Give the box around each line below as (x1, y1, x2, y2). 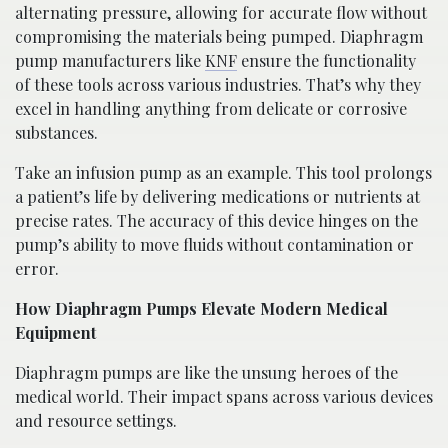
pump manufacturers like (15, 49, 205, 71)
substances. (15, 121, 98, 143)
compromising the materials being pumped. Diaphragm (15, 25, 423, 47)
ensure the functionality (237, 49, 416, 71)
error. (15, 257, 59, 279)
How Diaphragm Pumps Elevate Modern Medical (15, 297, 388, 319)
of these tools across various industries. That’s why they (15, 73, 421, 95)
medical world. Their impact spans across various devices (15, 385, 433, 407)
